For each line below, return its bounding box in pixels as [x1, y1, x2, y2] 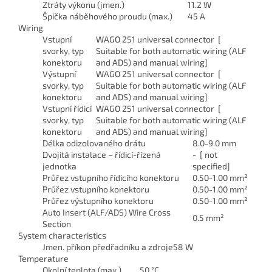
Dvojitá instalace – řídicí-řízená [42, 149, 161, 160]
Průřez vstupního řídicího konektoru [42, 172, 179, 183]
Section [42, 218, 71, 229]
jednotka [42, 160, 76, 171]
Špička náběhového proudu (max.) [42, 10, 172, 21]
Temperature [18, 253, 69, 263]
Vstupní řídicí [42, 103, 92, 114]
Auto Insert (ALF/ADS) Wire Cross [42, 206, 171, 217]
